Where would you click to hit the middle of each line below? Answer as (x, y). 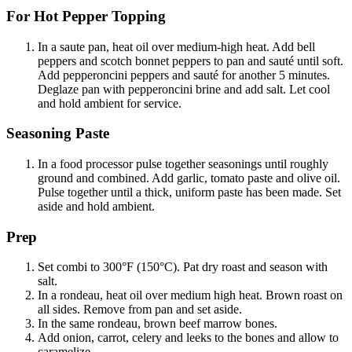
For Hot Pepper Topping (86, 16)
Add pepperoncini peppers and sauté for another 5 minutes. (184, 75)
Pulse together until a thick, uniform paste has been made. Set (189, 192)
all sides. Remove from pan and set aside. (140, 310)
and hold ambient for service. (110, 103)
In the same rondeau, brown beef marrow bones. (158, 324)
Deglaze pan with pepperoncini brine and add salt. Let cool (184, 89)
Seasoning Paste (58, 134)
